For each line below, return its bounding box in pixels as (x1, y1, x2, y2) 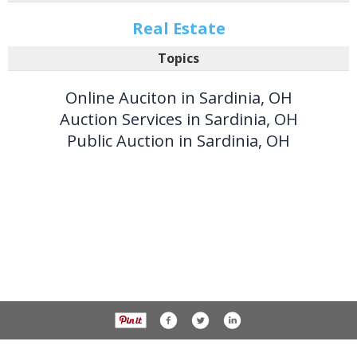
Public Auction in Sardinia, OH (67, 130, 290, 152)
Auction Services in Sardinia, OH (59, 108, 298, 131)
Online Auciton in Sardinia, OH (65, 87, 292, 109)
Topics (158, 49, 199, 68)
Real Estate (131, 18, 226, 40)
